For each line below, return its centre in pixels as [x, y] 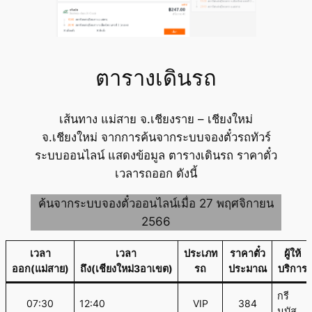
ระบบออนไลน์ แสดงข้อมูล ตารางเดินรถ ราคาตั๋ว [156, 156]
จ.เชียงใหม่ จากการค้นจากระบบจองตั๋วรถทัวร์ [156, 138]
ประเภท [200, 253]
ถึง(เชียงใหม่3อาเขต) [126, 269]
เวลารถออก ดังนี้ [156, 174]
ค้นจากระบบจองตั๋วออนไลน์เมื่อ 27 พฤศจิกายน [156, 203]
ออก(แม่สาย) [40, 269]
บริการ [292, 269]
